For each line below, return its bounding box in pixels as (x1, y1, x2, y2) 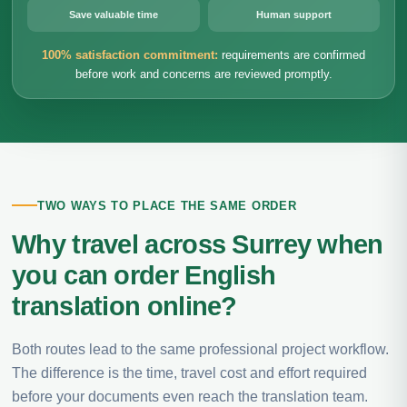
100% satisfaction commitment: (42, 48, 218, 62)
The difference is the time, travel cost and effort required (12, 364, 367, 381)
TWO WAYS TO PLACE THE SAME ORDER (37, 198, 297, 213)
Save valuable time (68, 9, 158, 20)
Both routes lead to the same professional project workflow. (12, 341, 389, 357)
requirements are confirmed (218, 48, 365, 62)
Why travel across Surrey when (12, 229, 383, 259)
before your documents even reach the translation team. (12, 388, 368, 404)
